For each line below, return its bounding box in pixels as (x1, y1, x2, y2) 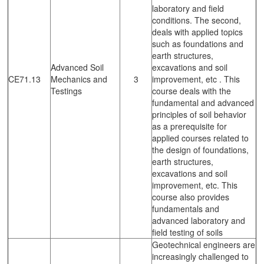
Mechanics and (51, 72, 107, 85)
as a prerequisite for (152, 120, 227, 132)
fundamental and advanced (152, 96, 254, 108)
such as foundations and (152, 37, 243, 49)
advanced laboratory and (152, 214, 245, 226)
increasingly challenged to (152, 250, 249, 262)
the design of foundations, (152, 143, 249, 156)
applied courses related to (152, 131, 249, 144)
